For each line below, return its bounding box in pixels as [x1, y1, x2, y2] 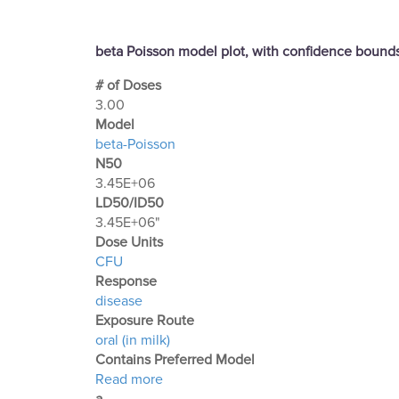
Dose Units [95, 233, 163, 251]
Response [95, 273, 157, 290]
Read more [95, 370, 163, 388]
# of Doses [95, 77, 161, 94]
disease [95, 292, 142, 310]
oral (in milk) [95, 331, 170, 349]
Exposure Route [95, 312, 194, 330]
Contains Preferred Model [95, 351, 255, 369]
